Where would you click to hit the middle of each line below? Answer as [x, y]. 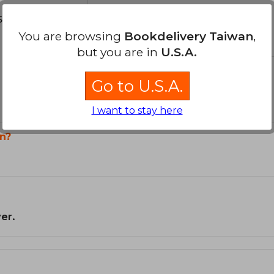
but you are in [119, 52]
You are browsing [71, 36]
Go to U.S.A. [137, 86]
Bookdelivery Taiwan [189, 36]
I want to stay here [137, 111]
